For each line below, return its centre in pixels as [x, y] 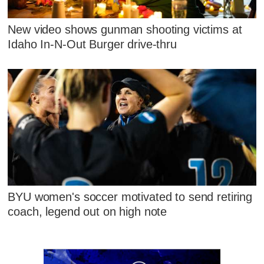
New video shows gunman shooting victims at [125, 29]
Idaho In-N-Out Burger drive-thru [92, 44]
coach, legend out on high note [88, 212]
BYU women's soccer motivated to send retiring [130, 197]
